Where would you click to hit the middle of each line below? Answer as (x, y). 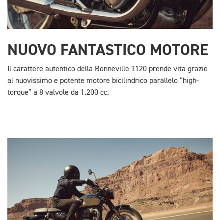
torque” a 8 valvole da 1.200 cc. (58, 93)
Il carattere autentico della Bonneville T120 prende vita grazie (108, 69)
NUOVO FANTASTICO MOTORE (108, 50)
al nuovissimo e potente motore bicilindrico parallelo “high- (103, 81)
